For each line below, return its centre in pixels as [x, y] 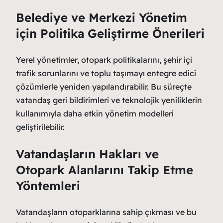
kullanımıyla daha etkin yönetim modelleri [95, 113]
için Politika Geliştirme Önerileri [110, 33]
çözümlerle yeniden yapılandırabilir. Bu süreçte [104, 86]
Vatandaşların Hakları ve [87, 154]
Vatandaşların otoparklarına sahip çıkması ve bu [106, 212]
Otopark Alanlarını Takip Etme [105, 169]
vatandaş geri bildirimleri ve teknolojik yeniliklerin [109, 100]
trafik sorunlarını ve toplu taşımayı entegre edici [106, 73]
